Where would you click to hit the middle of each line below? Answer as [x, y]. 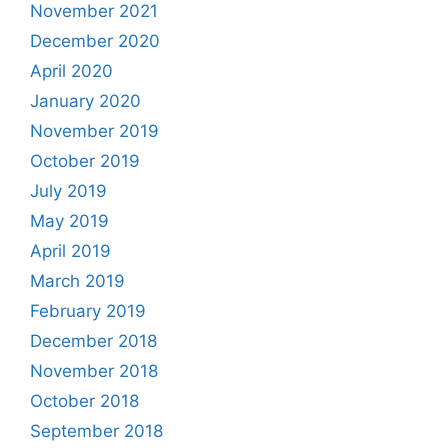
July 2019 [68, 190]
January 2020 [85, 100]
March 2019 [77, 280]
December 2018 [93, 340]
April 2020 [71, 70]
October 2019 [85, 160]
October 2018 [84, 400]
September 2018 [96, 430]
